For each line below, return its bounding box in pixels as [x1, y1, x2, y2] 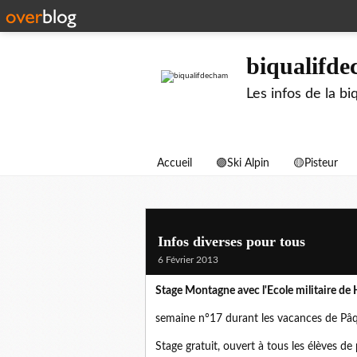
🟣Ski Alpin [216, 158, 269, 169]
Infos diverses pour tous [158, 233, 305, 249]
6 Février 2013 [158, 255, 218, 265]
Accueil [157, 158, 192, 169]
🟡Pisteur [293, 158, 338, 169]
